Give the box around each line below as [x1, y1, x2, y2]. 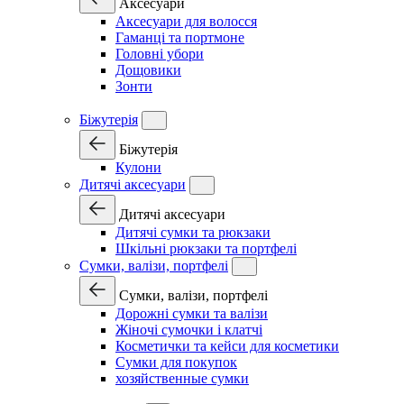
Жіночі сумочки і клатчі [115, 322, 262, 337]
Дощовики [115, 62, 181, 78]
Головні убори [115, 46, 204, 61]
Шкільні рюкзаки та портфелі [115, 241, 297, 256]
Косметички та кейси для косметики [115, 338, 339, 353]
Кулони [115, 160, 161, 175]
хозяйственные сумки [115, 371, 249, 386]
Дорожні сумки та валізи [115, 306, 268, 321]
